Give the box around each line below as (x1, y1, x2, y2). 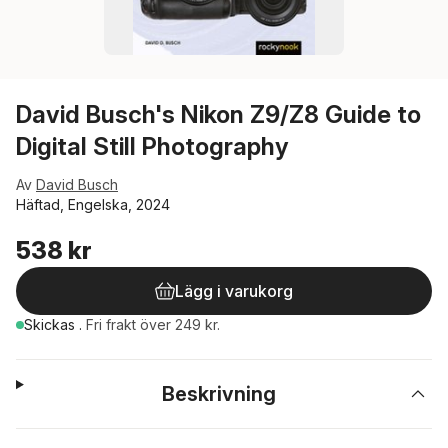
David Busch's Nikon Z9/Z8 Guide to (16, 100, 421, 129)
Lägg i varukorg (175, 281, 293, 301)
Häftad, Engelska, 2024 (16, 196, 170, 213)
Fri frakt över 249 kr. (86, 316, 220, 333)
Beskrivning (162, 382, 277, 406)
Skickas (24, 316, 79, 333)
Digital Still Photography (16, 132, 289, 161)
